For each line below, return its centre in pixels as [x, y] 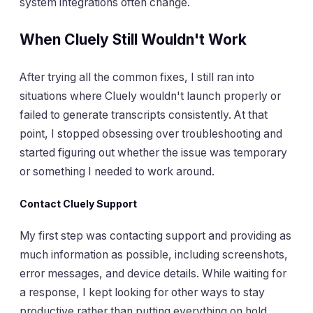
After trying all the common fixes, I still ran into [137, 77]
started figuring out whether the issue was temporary [153, 152]
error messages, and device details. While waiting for [153, 274]
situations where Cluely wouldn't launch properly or [150, 96]
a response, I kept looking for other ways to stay [142, 293]
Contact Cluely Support [78, 204]
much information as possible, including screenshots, [154, 255]
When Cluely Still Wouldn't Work [133, 40]
